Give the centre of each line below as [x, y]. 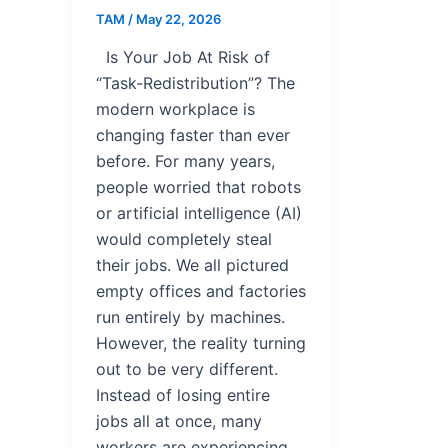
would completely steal [184, 238]
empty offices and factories [201, 290]
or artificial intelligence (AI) [199, 212]
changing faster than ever [193, 134]
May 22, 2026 [178, 19]
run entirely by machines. [190, 316]
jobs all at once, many [179, 420]
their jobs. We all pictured [192, 264]
